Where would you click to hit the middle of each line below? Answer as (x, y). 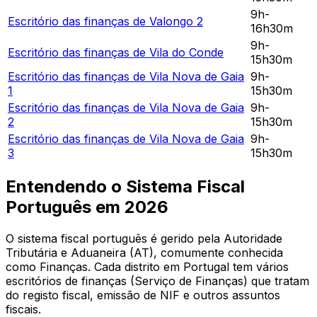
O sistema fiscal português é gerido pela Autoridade (144, 238)
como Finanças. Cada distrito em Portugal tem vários (147, 266)
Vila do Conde (186, 52)
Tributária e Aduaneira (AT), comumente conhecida (144, 252)
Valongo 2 (176, 21)
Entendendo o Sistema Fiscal (125, 186)
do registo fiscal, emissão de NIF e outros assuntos (143, 295)
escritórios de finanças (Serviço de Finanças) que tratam (157, 281)
